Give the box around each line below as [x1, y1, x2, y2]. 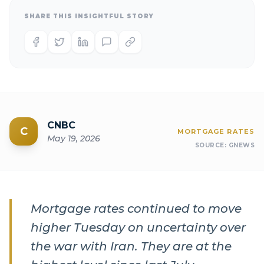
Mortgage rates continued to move [31, 202, 242, 216]
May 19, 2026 [47, 133, 100, 144]
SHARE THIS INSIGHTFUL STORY [24, 12, 154, 20]
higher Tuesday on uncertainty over [31, 220, 246, 235]
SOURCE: [194, 141, 229, 149]
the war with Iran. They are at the [31, 239, 232, 253]
